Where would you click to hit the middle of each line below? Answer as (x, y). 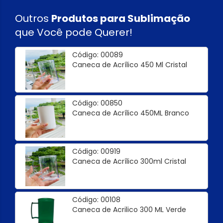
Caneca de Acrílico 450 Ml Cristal (130, 65)
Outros (33, 18)
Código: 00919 (96, 151)
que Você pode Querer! (74, 32)
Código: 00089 (98, 55)
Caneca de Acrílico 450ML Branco (131, 113)
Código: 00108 (96, 200)
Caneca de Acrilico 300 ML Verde (129, 210)
